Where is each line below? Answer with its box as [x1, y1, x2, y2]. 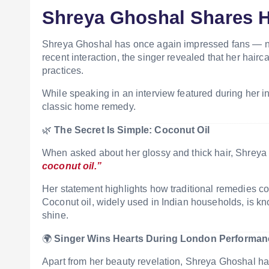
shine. [42, 210, 68, 220]
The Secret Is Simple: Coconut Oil [54, 125, 210, 135]
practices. [42, 65, 84, 76]
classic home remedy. [42, 101, 136, 112]
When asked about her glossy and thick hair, [42, 148, 236, 158]
